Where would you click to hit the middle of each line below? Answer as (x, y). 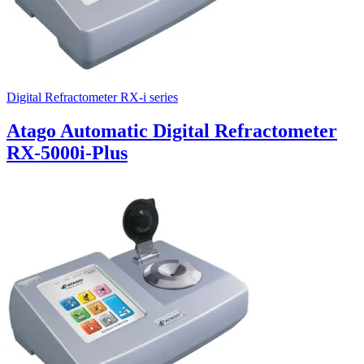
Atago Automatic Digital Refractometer (172, 131)
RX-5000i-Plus (67, 153)
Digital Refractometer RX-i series (92, 97)
